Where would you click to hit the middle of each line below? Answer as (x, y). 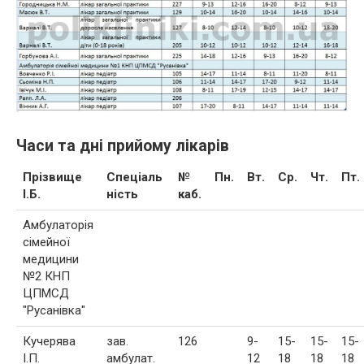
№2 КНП (46, 276)
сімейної (46, 242)
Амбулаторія (58, 225)
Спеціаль (134, 177)
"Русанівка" (54, 310)
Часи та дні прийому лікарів (123, 145)
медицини (51, 259)
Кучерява (49, 341)
